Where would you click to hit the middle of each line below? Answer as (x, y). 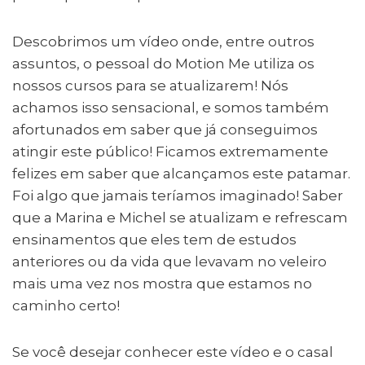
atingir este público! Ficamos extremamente (170, 151)
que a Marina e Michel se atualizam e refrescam (180, 217)
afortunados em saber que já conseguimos (165, 129)
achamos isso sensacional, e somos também (171, 107)
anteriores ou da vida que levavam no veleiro (169, 261)
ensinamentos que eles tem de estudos (154, 239)
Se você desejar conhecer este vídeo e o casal (173, 352)
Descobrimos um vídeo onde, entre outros (163, 41)
